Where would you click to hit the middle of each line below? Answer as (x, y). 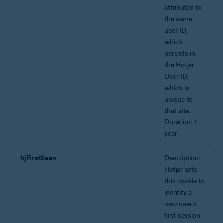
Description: (182, 157)
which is (177, 87)
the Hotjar (179, 64)
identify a (178, 191)
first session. (183, 214)
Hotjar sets (181, 168)
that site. (177, 110)
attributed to (183, 7)
